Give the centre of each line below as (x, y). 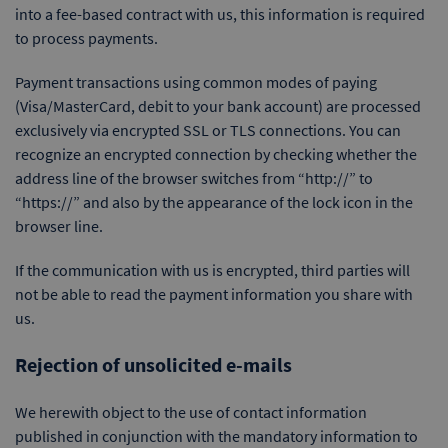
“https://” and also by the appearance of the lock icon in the (214, 202)
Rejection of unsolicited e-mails (153, 364)
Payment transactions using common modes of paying (196, 82)
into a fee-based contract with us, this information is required (220, 14)
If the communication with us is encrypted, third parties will (212, 270)
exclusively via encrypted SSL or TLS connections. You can (208, 130)
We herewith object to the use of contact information (191, 412)
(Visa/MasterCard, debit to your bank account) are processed (218, 106)
